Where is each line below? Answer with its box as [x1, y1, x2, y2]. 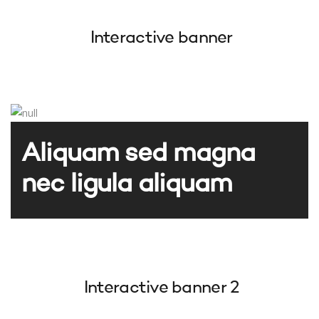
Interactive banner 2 [80, 280, 239, 297]
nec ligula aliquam [21, 172, 232, 198]
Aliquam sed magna [21, 141, 255, 167]
